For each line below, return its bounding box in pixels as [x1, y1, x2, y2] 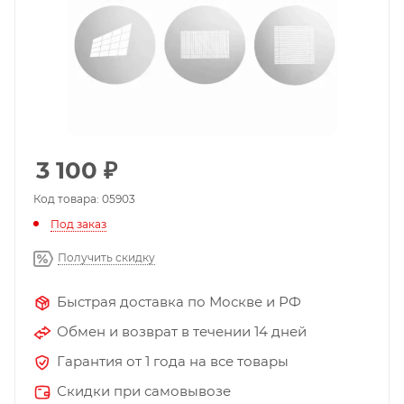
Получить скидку [58, 250, 155, 264]
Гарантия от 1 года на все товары [57, 352, 289, 370]
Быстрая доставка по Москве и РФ [57, 292, 301, 310]
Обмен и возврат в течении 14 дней [57, 322, 307, 340]
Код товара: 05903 [33, 192, 135, 206]
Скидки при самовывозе [57, 381, 231, 399]
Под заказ [50, 216, 106, 231]
